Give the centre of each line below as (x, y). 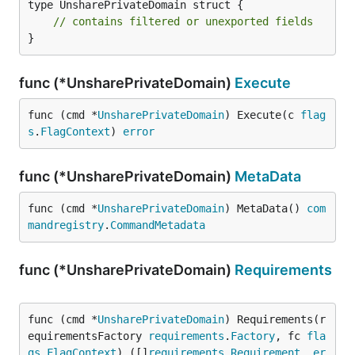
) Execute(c (262, 115)
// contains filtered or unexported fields (183, 21)
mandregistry (66, 225)
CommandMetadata (158, 225)
